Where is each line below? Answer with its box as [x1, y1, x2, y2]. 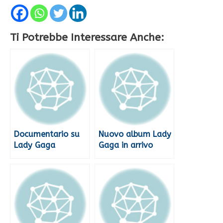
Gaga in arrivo [99, 140, 153, 150]
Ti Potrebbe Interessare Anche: [10, 30, 164, 44]
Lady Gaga [14, 140, 55, 150]
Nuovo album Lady [99, 129, 171, 139]
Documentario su [14, 129, 80, 139]
